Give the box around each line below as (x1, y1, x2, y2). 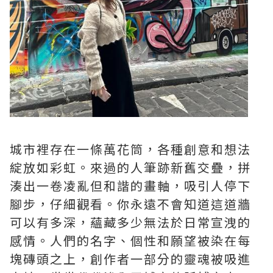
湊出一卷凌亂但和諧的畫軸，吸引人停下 (10, 176, 251, 194)
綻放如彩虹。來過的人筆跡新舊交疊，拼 (10, 158, 251, 176)
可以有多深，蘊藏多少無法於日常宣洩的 (10, 213, 251, 231)
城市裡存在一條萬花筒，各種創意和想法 (10, 140, 251, 158)
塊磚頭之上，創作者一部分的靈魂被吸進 (10, 249, 251, 268)
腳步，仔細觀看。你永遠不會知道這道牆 (10, 194, 251, 213)
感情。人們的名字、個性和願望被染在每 (10, 231, 251, 249)
